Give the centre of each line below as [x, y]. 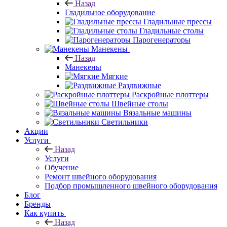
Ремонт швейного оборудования [101, 176]
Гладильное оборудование [110, 12]
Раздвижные [140, 85]
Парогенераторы [162, 40]
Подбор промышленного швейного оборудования [131, 185]
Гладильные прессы [178, 21]
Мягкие [115, 76]
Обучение [62, 167]
